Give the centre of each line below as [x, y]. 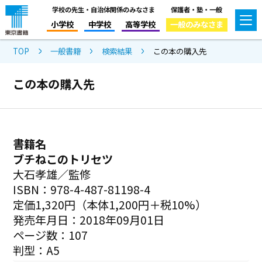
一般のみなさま [196, 24]
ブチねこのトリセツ [63, 159]
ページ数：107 [51, 235]
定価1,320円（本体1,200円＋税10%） [110, 204]
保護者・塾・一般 [197, 9]
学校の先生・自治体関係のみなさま [103, 9]
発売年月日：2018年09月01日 [89, 220]
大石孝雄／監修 [52, 174]
